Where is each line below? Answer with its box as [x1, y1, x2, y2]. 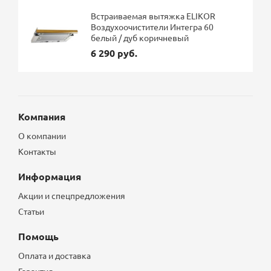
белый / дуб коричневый [91, 31, 189, 43]
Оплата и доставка [18, 250, 91, 261]
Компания [18, 110, 66, 123]
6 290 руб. [91, 46, 138, 59]
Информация [18, 170, 82, 183]
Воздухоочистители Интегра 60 [91, 21, 214, 32]
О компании [18, 130, 67, 141]
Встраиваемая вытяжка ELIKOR [91, 10, 216, 21]
